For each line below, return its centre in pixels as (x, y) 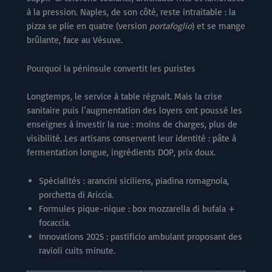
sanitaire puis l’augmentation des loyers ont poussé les (134, 110)
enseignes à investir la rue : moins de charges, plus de (132, 124)
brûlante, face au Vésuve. (75, 40)
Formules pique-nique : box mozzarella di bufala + (137, 208)
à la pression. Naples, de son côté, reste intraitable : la (131, 12)
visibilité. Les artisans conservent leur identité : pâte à (131, 138)
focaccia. (55, 222)
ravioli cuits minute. (77, 250)
